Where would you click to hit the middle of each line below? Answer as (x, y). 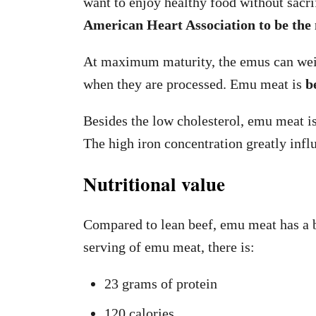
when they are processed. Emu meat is (194, 84)
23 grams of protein (161, 284)
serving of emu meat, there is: (169, 247)
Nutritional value (154, 184)
